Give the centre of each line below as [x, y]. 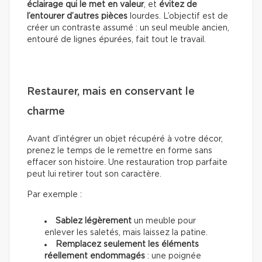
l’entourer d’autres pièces [77, 17]
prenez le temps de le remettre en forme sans [120, 151]
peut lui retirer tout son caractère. [94, 175]
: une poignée [173, 256]
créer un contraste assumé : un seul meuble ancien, [128, 28]
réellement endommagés [95, 256]
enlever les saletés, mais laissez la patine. [126, 233]
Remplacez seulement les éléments [127, 245]
